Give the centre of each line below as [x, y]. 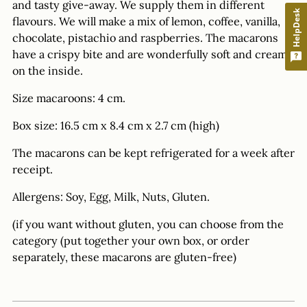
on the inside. [48, 70]
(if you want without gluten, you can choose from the [148, 224]
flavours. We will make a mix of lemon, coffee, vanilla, [146, 21]
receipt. [33, 169]
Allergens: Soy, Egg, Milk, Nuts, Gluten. [111, 196]
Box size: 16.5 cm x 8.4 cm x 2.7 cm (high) [116, 125]
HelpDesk [296, 27]
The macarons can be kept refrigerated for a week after [153, 152]
